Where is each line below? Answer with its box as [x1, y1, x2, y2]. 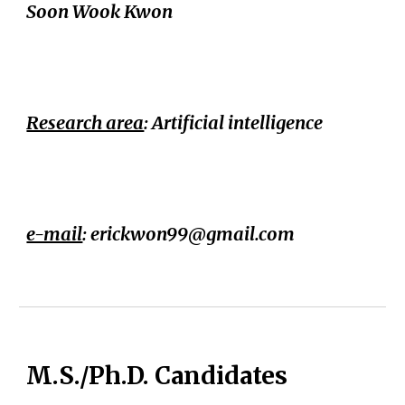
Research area [26, 110, 145, 134]
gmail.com [206, 221, 296, 245]
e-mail [26, 221, 83, 245]
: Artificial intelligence [144, 110, 324, 134]
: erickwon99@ [82, 221, 207, 245]
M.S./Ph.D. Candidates [26, 361, 288, 391]
